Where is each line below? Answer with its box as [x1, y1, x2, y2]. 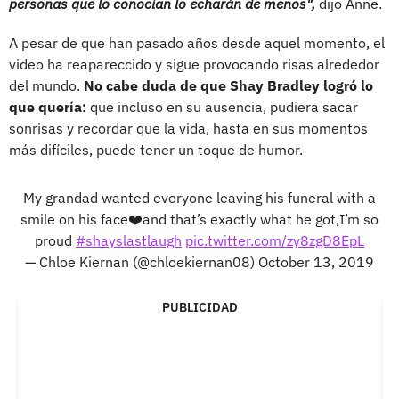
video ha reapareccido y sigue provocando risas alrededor [9, 54, 379, 73]
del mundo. [9, 76, 84, 94]
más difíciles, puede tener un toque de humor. [9, 140, 303, 159]
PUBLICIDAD [161, 298, 238, 315]
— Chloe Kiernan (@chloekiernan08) [25, 252, 258, 271]
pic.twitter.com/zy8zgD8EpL [185, 231, 364, 249]
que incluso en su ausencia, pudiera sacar [86, 97, 358, 116]
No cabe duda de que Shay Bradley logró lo [84, 76, 373, 94]
